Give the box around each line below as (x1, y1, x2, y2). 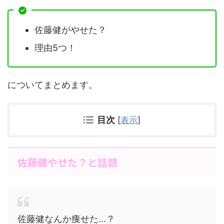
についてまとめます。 (7, 79, 97, 90)
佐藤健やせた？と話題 (17, 155, 117, 169)
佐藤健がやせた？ (34, 24, 106, 35)
